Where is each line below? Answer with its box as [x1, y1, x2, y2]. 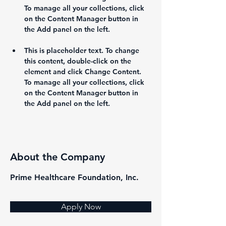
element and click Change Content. [24, 67, 143, 77]
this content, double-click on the [24, 56, 133, 66]
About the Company [10, 151, 105, 163]
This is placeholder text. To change [24, 46, 141, 55]
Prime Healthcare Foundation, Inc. [10, 173, 139, 183]
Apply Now [61, 202, 101, 212]
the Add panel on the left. [24, 99, 110, 108]
